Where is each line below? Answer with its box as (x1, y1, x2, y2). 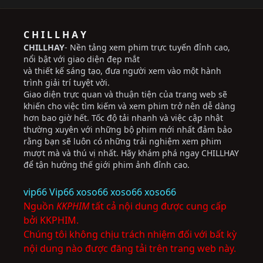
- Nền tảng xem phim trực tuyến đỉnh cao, (65, 42, 230, 53)
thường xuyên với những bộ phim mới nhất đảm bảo (23, 124, 232, 135)
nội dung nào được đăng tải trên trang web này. (23, 242, 236, 255)
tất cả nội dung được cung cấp (89, 200, 227, 213)
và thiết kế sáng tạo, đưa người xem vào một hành (23, 65, 221, 76)
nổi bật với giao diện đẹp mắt (23, 53, 140, 65)
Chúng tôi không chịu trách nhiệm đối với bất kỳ (23, 228, 237, 241)
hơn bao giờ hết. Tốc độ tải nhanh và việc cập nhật (23, 112, 223, 123)
